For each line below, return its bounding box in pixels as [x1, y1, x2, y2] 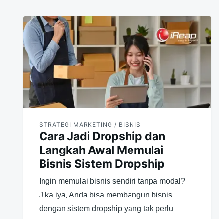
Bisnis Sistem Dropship [39, 156, 165, 171]
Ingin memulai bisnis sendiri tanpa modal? [39, 176, 185, 185]
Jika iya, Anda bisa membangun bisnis [39, 190, 172, 199]
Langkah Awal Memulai [39, 143, 163, 157]
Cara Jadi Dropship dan [39, 129, 165, 143]
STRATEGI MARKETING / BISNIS [39, 120, 141, 128]
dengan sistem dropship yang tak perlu [39, 204, 173, 213]
